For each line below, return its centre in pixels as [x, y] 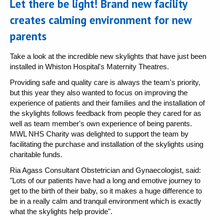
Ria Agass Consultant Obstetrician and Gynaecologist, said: [105, 170]
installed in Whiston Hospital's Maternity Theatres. [89, 67]
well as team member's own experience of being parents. [101, 124]
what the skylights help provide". [61, 211]
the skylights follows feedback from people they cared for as [106, 113]
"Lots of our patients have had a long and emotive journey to [105, 180]
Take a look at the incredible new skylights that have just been [108, 56]
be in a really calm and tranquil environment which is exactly [106, 201]
